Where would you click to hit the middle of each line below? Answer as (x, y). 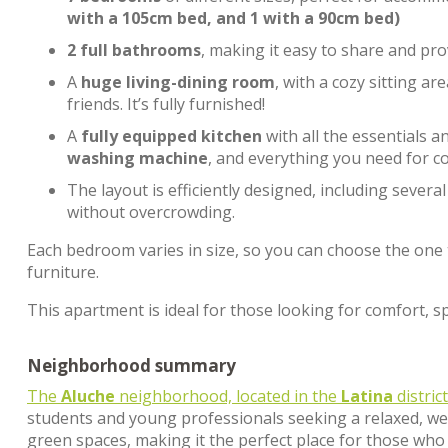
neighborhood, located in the (228, 396)
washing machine (137, 158)
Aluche (88, 396)
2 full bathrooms (134, 50)
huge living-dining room (178, 82)
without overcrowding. (151, 212)
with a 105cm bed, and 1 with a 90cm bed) (233, 18)
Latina (367, 396)
